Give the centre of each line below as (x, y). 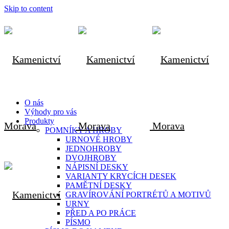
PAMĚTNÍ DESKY (99, 185)
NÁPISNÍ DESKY (97, 167)
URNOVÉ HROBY (99, 139)
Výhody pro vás (51, 112)
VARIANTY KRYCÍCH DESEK (121, 176)
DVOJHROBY (91, 158)
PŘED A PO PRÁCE (101, 213)
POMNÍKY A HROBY (84, 130)
